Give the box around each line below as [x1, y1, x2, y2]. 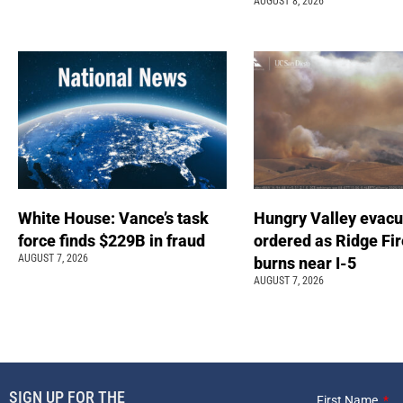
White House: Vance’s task [18, 208, 209, 228]
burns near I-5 [253, 253, 360, 273]
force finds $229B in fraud [18, 230, 212, 250]
